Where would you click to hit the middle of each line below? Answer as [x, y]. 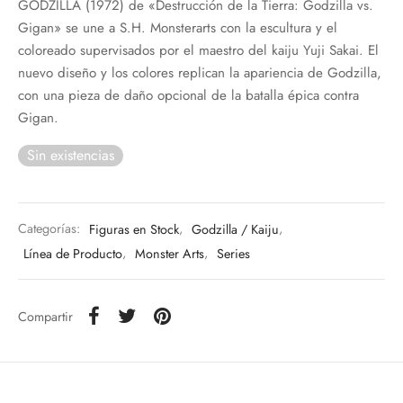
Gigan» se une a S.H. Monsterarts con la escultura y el [178, 27]
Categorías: [51, 229]
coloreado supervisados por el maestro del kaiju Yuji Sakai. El [198, 50]
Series [233, 253]
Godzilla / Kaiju [235, 229]
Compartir [45, 316]
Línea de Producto [73, 253]
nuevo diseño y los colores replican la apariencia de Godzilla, [200, 72]
